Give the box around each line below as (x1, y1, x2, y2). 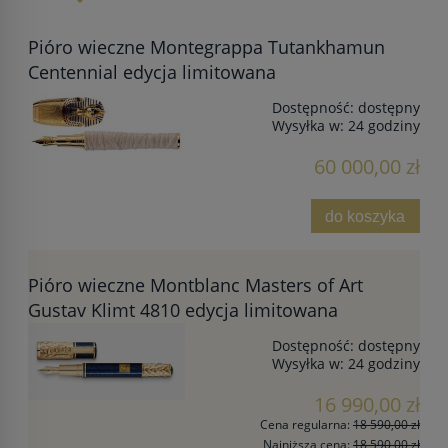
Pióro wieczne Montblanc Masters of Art (28, 272, 363, 297)
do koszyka (325, 206, 406, 225)
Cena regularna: (260, 415, 353, 433)
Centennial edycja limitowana (28, 59, 276, 84)
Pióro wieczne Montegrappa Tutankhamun (28, 34, 385, 59)
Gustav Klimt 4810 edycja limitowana (28, 297, 338, 322)
